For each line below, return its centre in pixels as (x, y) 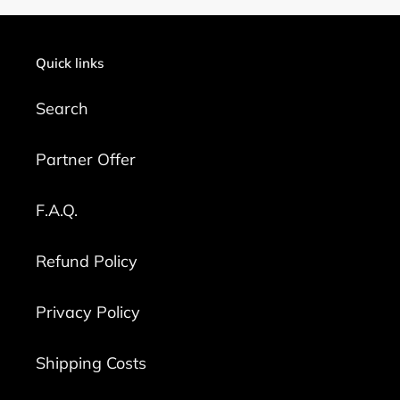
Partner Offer (86, 159)
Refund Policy (87, 261)
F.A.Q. (57, 210)
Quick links (70, 63)
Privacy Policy (88, 312)
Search (62, 108)
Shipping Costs (91, 362)
